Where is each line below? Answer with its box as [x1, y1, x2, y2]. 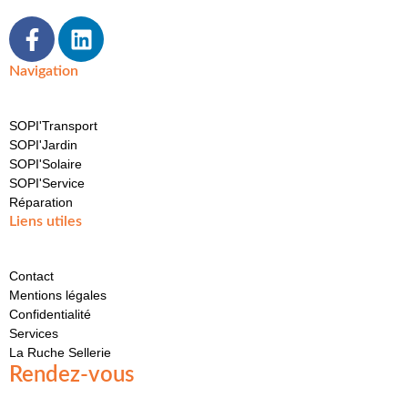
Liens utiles [9, 214, 82, 229]
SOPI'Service [9, 176, 85, 191]
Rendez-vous [9, 364, 134, 387]
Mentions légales [9, 288, 107, 303]
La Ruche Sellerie [9, 345, 111, 361]
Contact [9, 269, 54, 284]
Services [9, 326, 58, 342]
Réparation [9, 195, 73, 210]
